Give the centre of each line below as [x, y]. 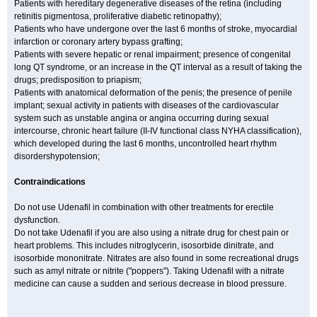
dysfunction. [37, 220]
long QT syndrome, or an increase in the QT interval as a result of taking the [158, 67]
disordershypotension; [57, 156]
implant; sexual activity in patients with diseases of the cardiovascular [146, 105]
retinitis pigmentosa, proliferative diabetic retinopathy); [118, 16]
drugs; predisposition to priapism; [78, 80]
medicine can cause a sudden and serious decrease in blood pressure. [151, 284]
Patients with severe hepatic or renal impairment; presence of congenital [152, 54]
